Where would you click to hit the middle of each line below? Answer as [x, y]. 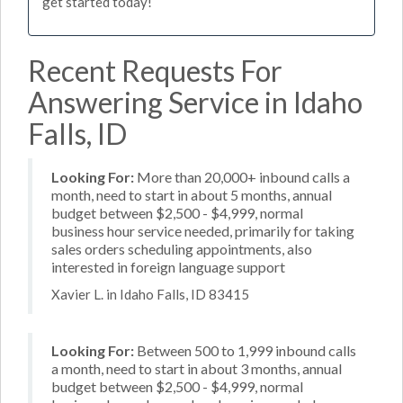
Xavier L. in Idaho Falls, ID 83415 [150, 294]
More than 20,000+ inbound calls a [242, 176]
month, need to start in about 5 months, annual [192, 194]
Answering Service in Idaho [195, 102]
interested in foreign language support [168, 266]
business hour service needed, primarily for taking [203, 230]
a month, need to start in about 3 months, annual [197, 368]
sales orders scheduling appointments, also [182, 248]
